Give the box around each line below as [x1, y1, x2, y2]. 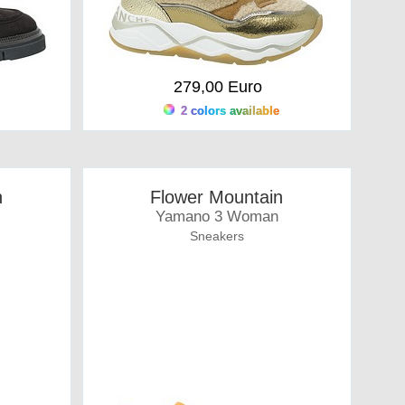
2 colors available [176, 104, 279, 118]
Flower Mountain [150, 187, 284, 207]
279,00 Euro [173, 78, 262, 96]
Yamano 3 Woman [155, 208, 278, 225]
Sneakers [189, 229, 244, 243]
